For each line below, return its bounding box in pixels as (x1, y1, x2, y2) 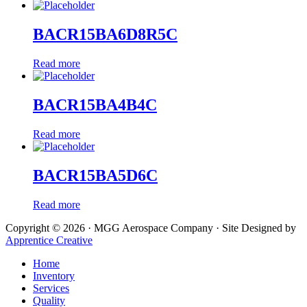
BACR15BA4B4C (33, 95, 157, 114)
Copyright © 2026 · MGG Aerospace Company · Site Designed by (5, 221, 296, 234)
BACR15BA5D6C (33, 166, 158, 184)
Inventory (33, 269, 75, 282)
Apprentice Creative (5, 234, 93, 246)
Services (33, 282, 69, 294)
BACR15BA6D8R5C (33, 25, 177, 44)
